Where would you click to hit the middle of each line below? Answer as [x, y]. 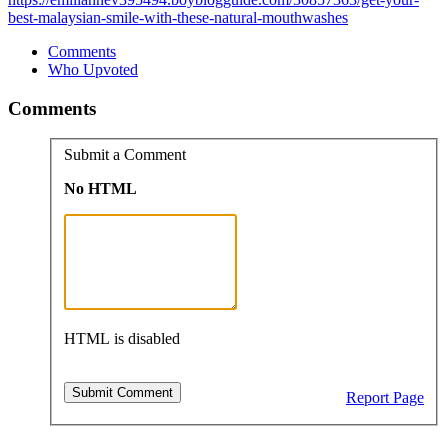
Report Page [385, 397]
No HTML [100, 188]
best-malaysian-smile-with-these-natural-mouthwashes [178, 17]
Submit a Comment [125, 154]
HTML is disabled [122, 338]
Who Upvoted [93, 69]
